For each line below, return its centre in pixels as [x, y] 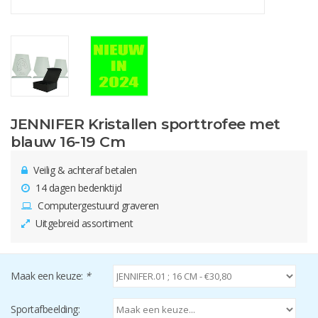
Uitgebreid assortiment [83, 223]
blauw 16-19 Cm [68, 141]
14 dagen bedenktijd [77, 187]
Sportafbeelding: [45, 309]
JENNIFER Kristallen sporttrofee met [146, 124]
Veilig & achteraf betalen [84, 170]
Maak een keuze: [48, 275]
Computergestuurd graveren [97, 205]
